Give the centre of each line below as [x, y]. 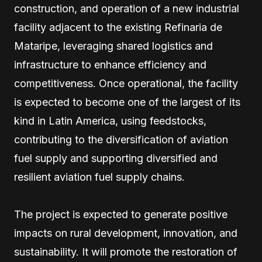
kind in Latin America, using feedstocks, [110, 121]
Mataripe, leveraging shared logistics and [113, 46]
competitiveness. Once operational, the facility [126, 83]
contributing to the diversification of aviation [121, 139]
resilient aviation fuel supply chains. [99, 177]
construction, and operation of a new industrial [127, 8]
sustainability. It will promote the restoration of [126, 252]
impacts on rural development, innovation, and [126, 233]
